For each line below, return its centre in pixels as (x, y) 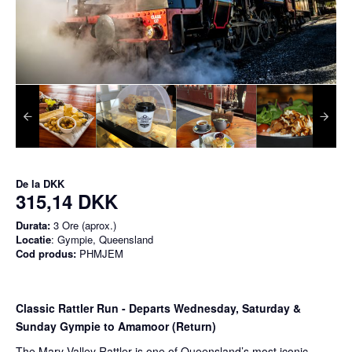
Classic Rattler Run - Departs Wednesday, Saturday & (158, 308)
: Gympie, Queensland (102, 239)
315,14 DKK (67, 201)
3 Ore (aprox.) (83, 225)
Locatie (33, 239)
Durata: (33, 225)
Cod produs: (46, 253)
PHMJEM (100, 253)
